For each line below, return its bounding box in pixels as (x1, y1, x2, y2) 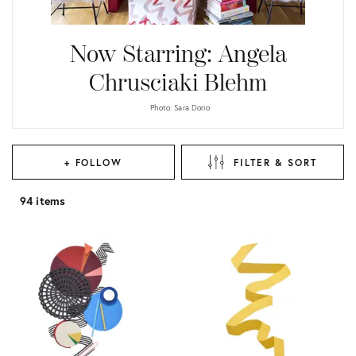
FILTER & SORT (234, 156, 317, 168)
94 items (20, 193, 66, 208)
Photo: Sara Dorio (150, 103, 210, 113)
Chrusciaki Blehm (89, 69, 267, 98)
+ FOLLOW (64, 156, 123, 168)
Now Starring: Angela (69, 41, 287, 69)
